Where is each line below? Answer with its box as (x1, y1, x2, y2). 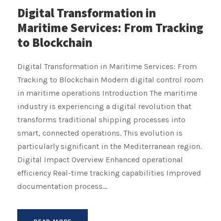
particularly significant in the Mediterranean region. (17, 141, 202, 151)
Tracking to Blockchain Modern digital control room (17, 74, 203, 84)
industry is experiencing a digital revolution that (17, 101, 191, 111)
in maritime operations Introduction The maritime (17, 88, 197, 98)
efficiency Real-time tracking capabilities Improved (17, 168, 201, 178)
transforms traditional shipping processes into (17, 114, 185, 124)
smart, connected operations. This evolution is (17, 128, 183, 138)
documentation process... (17, 181, 107, 191)
